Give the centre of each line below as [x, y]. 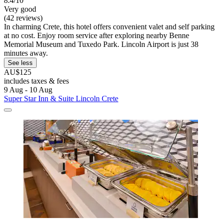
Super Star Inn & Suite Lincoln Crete [61, 99]
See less [20, 63]
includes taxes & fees [36, 81]
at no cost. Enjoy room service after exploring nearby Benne [97, 36]
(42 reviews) [23, 18]
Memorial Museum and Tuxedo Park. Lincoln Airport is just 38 [101, 44]
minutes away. [26, 53]
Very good [20, 9]
